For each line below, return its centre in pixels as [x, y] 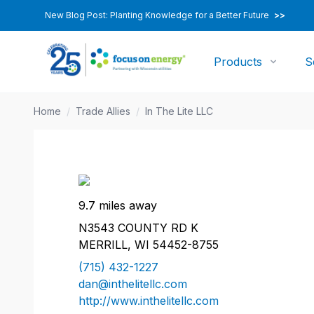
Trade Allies [103, 111]
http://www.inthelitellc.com [149, 301]
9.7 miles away [118, 205]
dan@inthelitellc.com [133, 284]
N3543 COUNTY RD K [138, 228]
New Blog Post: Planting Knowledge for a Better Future [158, 15]
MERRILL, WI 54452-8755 [149, 245]
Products [238, 62]
